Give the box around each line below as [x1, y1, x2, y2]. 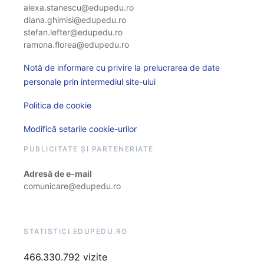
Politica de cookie [24, 100, 91, 110]
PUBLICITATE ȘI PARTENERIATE [24, 144, 154, 153]
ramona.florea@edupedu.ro [24, 39, 129, 49]
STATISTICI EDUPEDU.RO [24, 226, 128, 236]
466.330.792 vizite [24, 250, 107, 263]
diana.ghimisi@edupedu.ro [24, 14, 126, 25]
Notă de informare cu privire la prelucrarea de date [24, 62, 220, 72]
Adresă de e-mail [24, 168, 92, 179]
